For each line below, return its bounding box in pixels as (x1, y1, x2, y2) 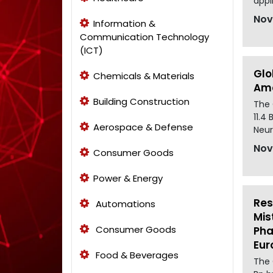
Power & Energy (93, 171, 163, 185)
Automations (93, 197, 155, 210)
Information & (93, 16, 155, 30)
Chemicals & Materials (93, 69, 194, 82)
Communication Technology (80, 30, 209, 43)
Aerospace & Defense (93, 120, 193, 133)
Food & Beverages (93, 248, 179, 261)
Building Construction (93, 94, 190, 108)
